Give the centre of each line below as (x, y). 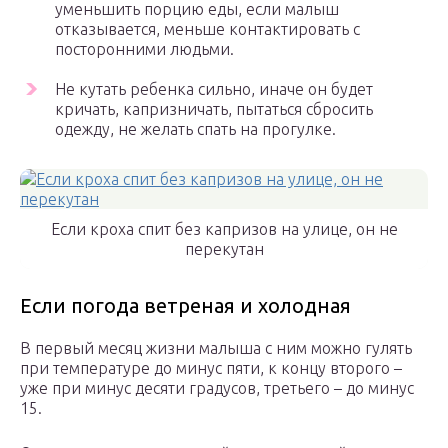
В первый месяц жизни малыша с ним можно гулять (216, 348)
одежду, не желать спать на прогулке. (195, 129)
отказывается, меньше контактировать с (207, 29)
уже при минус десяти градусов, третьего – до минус (217, 388)
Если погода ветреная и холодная (185, 306)
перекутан (224, 249)
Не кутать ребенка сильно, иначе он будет (214, 89)
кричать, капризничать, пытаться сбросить (214, 109)
